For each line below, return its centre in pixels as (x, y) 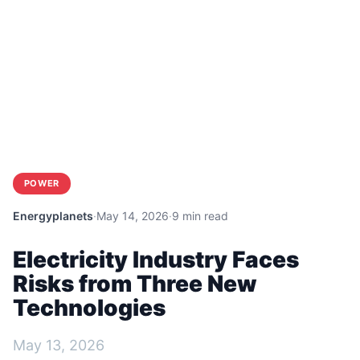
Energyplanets (53, 215)
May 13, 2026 (59, 345)
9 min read (200, 215)
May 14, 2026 (133, 215)
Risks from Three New (135, 283)
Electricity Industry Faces (156, 259)
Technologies (89, 307)
